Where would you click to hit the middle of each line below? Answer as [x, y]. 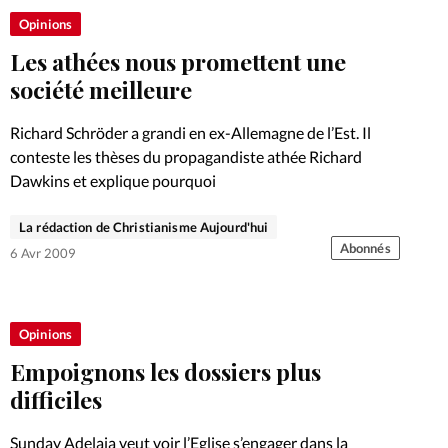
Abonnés [365, 247]
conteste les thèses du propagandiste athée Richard [186, 157]
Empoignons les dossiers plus [165, 371]
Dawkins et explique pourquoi [113, 181]
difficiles [56, 399]
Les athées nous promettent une [178, 62]
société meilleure [101, 90]
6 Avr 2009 [43, 252]
